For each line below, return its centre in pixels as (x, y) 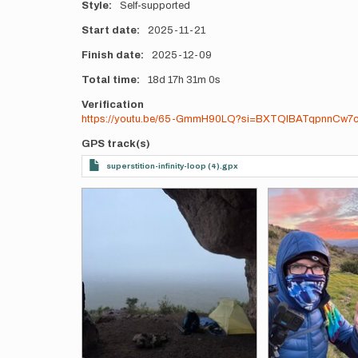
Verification (113, 105)
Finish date (111, 55)
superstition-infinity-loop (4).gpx (172, 166)
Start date (109, 30)
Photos (100, 194)
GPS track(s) (116, 144)
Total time (109, 80)
